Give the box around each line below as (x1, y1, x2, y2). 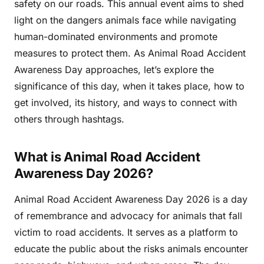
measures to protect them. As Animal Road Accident (14, 47, 246, 59)
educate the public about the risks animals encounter (14, 243, 248, 255)
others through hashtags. (14, 113, 124, 125)
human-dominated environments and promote (14, 31, 217, 42)
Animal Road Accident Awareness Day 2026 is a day (14, 193, 247, 205)
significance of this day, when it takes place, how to (14, 80, 245, 92)
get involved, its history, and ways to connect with (14, 97, 237, 108)
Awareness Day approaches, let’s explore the (14, 64, 214, 75)
